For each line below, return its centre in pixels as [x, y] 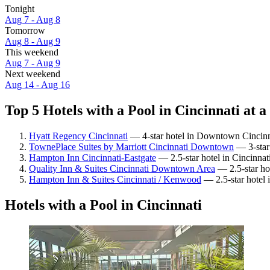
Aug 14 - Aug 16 [37, 85]
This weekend [32, 52]
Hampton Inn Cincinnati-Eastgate [93, 157]
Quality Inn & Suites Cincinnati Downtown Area [122, 168]
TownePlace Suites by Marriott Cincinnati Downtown [131, 146]
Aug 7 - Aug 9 [33, 63]
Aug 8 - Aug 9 [33, 42]
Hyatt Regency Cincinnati [78, 136]
